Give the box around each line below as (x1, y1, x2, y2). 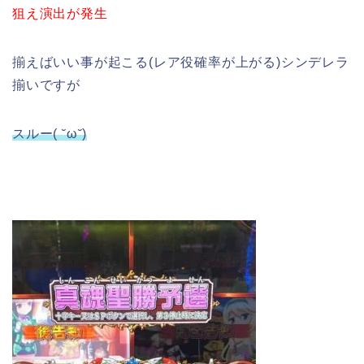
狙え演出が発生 (12, 6, 108, 21)
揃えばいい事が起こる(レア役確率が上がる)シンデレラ (12, 55, 349, 70)
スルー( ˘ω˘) (12, 127, 88, 141)
